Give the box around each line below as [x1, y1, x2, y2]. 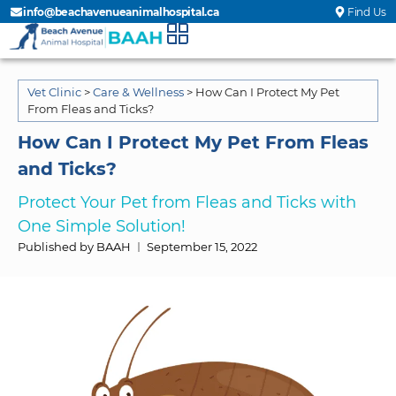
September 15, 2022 [147, 240, 257, 254]
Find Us [347, 4, 386, 19]
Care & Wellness [93, 85, 184, 99]
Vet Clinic [27, 85, 81, 99]
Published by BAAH [18, 240, 131, 254]
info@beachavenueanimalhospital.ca [23, 4, 219, 19]
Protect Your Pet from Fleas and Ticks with [18, 193, 356, 212]
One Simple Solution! [18, 217, 186, 236]
